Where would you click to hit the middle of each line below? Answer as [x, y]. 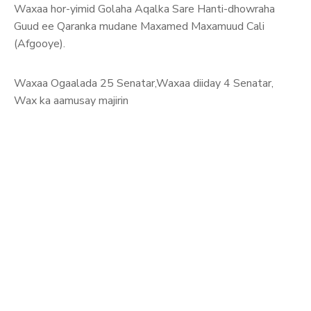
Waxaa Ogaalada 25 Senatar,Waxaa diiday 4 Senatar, [144, 84]
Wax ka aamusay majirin [71, 101]
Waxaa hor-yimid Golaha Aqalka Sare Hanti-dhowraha [144, 9]
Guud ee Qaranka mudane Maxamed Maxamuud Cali [139, 27]
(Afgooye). [40, 44]
